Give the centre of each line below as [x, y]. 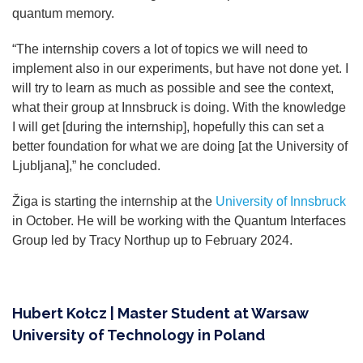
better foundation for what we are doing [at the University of [180, 146]
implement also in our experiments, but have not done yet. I [180, 68]
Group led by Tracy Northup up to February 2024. [152, 240]
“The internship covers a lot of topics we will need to [160, 49]
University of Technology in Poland [139, 335]
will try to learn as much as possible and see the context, [173, 88]
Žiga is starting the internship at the [114, 201]
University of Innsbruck [281, 201]
